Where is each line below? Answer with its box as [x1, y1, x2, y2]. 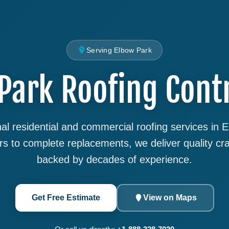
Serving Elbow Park [86, 46, 152, 54]
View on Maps [143, 193, 197, 202]
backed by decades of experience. [37, 154, 192, 165]
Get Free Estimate [31, 193, 100, 202]
